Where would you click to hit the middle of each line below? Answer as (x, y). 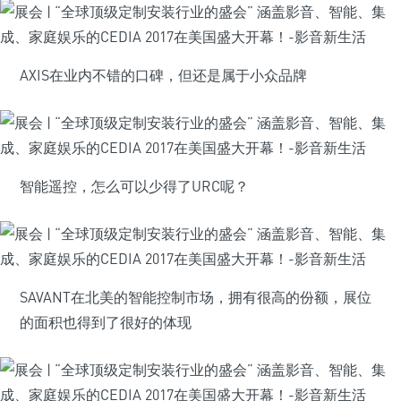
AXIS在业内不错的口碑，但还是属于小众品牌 (163, 75)
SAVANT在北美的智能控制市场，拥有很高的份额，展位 (196, 297)
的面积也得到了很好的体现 (106, 322)
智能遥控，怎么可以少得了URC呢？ (134, 186)
